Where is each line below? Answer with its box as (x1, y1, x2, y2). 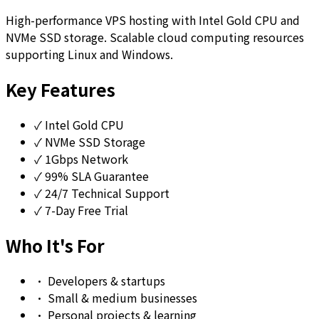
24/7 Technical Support (42, 184, 169, 202)
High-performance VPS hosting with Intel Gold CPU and (6, 11, 300, 28)
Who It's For (6, 232, 105, 258)
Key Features (6, 76, 115, 102)
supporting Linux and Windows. (6, 45, 173, 63)
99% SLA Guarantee (42, 167, 149, 184)
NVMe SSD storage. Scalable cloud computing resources (6, 28, 304, 46)
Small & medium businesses (45, 288, 197, 306)
